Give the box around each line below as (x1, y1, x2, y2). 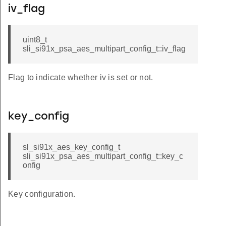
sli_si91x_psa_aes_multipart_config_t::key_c (23, 152, 183, 161)
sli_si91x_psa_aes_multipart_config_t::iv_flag (23, 44, 186, 53)
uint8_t (23, 35, 47, 44)
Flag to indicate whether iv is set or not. (8, 73, 153, 82)
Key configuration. (8, 190, 76, 199)
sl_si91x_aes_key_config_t (23, 143, 120, 152)
